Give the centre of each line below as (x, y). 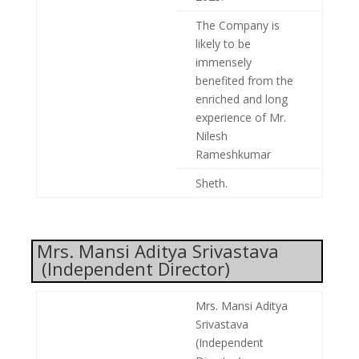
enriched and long (241, 99)
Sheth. (211, 183)
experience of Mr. (240, 117)
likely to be (223, 43)
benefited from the (244, 80)
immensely (223, 62)
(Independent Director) (136, 268)
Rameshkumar (233, 154)
